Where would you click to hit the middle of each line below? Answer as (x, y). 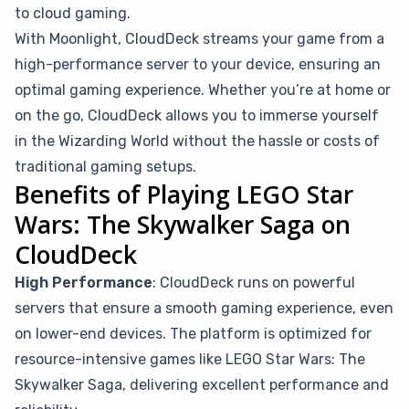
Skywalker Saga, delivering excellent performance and (202, 385)
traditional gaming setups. (105, 167)
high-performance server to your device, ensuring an (198, 64)
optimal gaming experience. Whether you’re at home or (203, 90)
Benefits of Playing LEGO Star (184, 194)
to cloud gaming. (73, 13)
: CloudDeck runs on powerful (254, 283)
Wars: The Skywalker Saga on (183, 225)
